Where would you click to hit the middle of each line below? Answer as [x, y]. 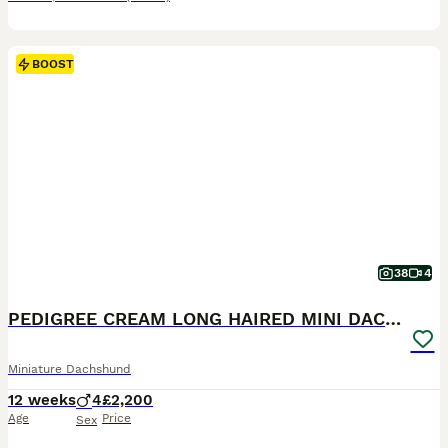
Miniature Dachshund [69, 369]
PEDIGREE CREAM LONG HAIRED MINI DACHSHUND [393, 318]
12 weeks [42, 400]
